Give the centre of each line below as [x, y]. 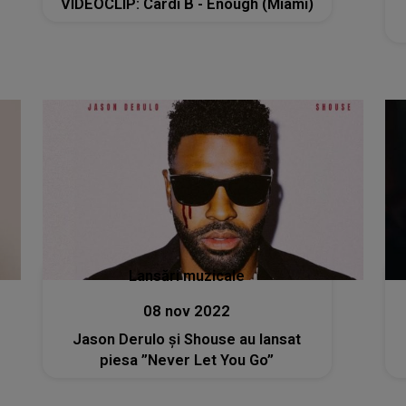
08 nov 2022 [187, 312]
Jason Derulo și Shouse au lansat [187, 340]
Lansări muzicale [187, 276]
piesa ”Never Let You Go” [187, 361]
